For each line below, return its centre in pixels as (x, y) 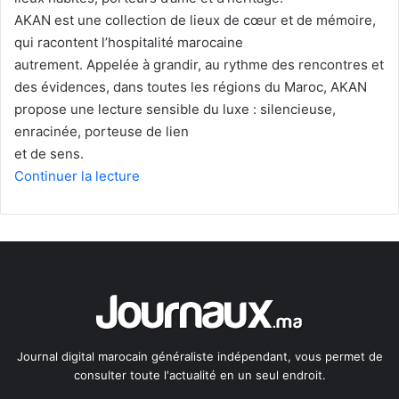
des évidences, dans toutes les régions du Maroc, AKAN (191, 87)
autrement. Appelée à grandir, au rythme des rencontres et (199, 65)
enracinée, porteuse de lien (102, 132)
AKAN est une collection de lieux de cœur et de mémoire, (195, 20)
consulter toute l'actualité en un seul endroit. (199, 375)
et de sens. (49, 154)
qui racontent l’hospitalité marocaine (129, 43)
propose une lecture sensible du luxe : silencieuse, (175, 110)
